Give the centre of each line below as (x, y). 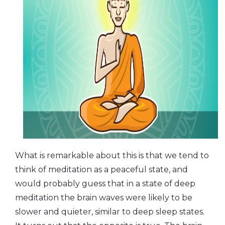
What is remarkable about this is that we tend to (112, 155)
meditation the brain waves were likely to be (104, 197)
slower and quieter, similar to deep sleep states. (110, 211)
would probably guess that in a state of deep (105, 183)
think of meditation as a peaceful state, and (101, 169)
